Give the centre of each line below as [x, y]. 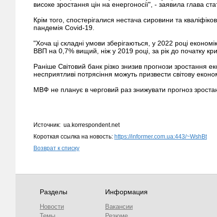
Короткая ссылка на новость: [74, 137]
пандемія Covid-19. [64, 28]
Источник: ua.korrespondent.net [77, 125]
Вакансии [119, 207]
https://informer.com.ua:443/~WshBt [161, 137]
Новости [52, 207]
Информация [126, 192]
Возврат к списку [56, 148]
